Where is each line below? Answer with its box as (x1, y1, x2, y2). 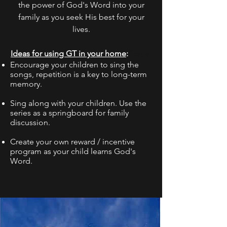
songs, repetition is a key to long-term (10, 69, 147, 80)
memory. (10, 79, 42, 89)
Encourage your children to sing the (10, 60, 139, 70)
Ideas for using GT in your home (11, 49, 126, 59)
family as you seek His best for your (18, 12, 144, 22)
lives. (72, 24, 90, 34)
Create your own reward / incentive (10, 137, 135, 147)
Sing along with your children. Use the (10, 98, 146, 108)
